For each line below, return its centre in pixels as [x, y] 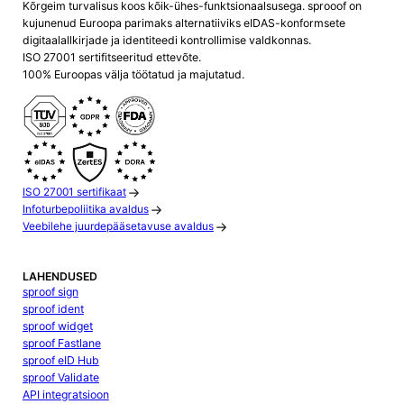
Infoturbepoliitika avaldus [85, 210]
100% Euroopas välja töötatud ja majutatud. [133, 75]
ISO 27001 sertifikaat [74, 193]
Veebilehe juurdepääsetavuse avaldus [118, 227]
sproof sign [50, 291]
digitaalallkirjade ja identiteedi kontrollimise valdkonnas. [166, 41]
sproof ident [53, 308]
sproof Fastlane [61, 343]
